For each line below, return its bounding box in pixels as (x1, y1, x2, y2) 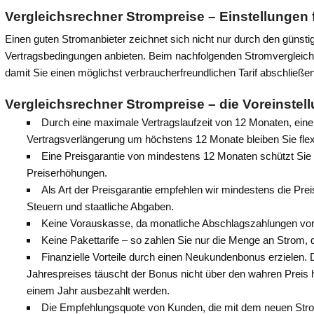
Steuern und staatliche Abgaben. (26, 200, 174, 213)
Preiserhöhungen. (26, 167, 107, 179)
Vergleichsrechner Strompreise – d (5, 96, 228, 111)
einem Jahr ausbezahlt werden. (26, 285, 170, 297)
